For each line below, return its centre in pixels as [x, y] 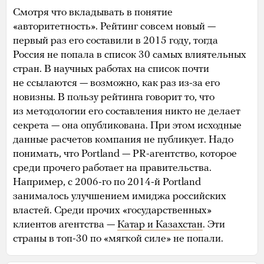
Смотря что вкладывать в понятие [93, 12]
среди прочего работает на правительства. [112, 168]
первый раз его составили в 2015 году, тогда [115, 41]
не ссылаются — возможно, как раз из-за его [116, 83]
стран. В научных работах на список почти [111, 69]
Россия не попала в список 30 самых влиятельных [130, 55]
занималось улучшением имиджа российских [120, 196]
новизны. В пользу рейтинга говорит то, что [114, 97]
